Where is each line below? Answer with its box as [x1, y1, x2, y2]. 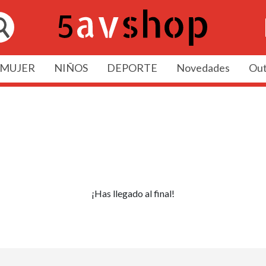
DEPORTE [106, 61, 157, 74]
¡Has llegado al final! [91, 187, 175, 199]
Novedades [176, 61, 230, 74]
